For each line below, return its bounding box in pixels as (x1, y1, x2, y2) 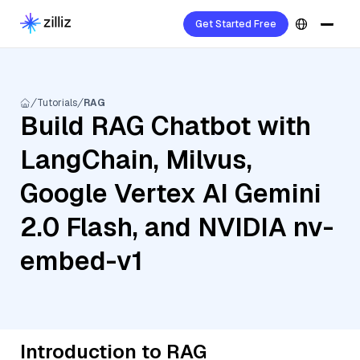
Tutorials (37, 96, 77, 109)
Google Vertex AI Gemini (20, 177, 321, 210)
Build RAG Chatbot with (20, 109, 311, 142)
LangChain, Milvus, (20, 143, 252, 176)
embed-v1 (20, 244, 143, 277)
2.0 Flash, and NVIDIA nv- (20, 211, 333, 243)
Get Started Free (195, 18, 276, 31)
